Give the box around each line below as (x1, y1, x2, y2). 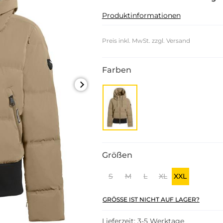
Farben (102, 65, 131, 75)
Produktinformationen (102, 11, 181, 20)
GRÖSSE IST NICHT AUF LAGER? (102, 196, 196, 203)
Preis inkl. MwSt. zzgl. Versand (102, 37, 190, 44)
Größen (102, 150, 132, 160)
